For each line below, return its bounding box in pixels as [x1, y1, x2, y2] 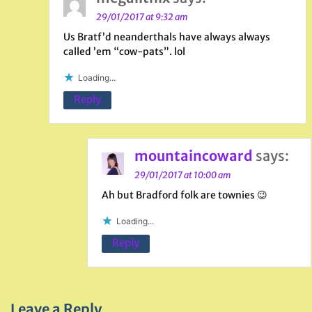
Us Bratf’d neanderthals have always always [63, 31, 270, 43]
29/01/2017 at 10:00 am [134, 169, 231, 181]
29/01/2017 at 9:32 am [96, 11, 187, 23]
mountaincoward [134, 147, 253, 164]
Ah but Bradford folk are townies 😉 [102, 189, 267, 201]
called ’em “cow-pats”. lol [63, 45, 185, 58]
